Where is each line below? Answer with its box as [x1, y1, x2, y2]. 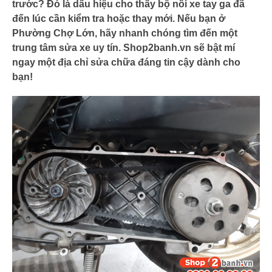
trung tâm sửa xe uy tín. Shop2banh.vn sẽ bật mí [12, 42, 235, 53]
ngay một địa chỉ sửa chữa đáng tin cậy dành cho [12, 57, 240, 67]
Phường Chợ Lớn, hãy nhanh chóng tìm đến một [12, 28, 237, 38]
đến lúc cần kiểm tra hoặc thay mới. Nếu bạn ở [12, 13, 225, 24]
